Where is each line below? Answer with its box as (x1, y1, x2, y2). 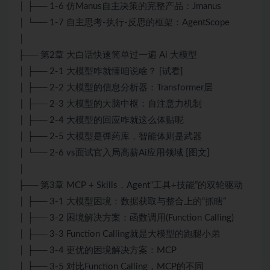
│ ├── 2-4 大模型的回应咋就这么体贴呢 (18, 116, 184, 125)
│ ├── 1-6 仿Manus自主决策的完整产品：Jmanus (18, 2, 221, 11)
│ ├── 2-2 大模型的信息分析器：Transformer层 (18, 83, 213, 93)
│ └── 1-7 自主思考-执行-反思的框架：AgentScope (18, 18, 230, 28)
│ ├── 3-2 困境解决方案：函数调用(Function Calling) (18, 213, 234, 223)
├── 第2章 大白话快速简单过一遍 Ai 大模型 (18, 51, 197, 60)
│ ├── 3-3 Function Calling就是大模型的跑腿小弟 (18, 230, 220, 239)
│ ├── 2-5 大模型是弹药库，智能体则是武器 (18, 132, 202, 142)
